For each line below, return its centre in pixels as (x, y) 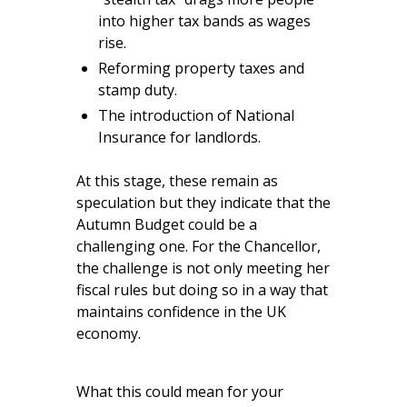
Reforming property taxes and (201, 69)
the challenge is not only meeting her (203, 268)
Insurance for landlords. (179, 138)
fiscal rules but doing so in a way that (202, 290)
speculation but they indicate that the (203, 203)
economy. (109, 334)
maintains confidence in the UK (181, 312)
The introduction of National (196, 116)
